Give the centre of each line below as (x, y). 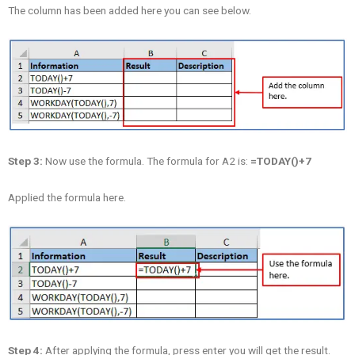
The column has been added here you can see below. (130, 11)
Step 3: (25, 160)
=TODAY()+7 (281, 160)
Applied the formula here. (67, 197)
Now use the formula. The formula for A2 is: (147, 160)
